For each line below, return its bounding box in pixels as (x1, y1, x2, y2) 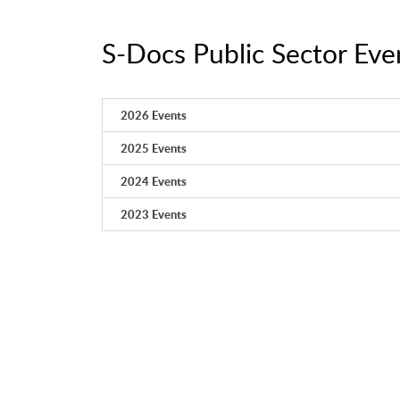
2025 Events (121, 140, 187, 157)
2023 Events (121, 206, 187, 223)
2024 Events (121, 173, 187, 190)
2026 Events (121, 107, 187, 124)
